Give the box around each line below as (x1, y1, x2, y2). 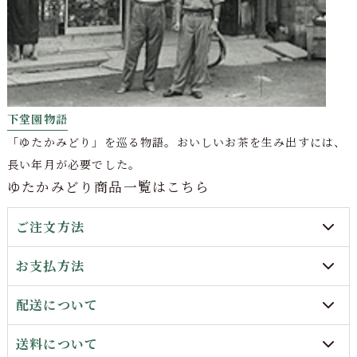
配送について (15, 295, 99, 314)
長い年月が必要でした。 (6, 155, 141, 172)
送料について (15, 334, 99, 353)
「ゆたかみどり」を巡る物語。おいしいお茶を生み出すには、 (6, 133, 347, 150)
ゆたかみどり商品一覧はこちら (6, 176, 210, 196)
